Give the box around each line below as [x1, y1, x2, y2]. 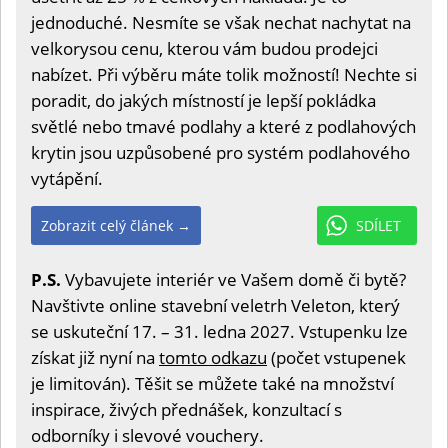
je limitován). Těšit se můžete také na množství [31, 372, 394, 396]
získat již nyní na [31, 346, 159, 370]
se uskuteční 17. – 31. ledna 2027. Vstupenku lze [31, 320, 408, 344]
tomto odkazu [159, 346, 267, 370]
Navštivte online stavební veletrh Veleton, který [31, 294, 400, 318]
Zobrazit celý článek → [41, 216, 191, 236]
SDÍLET [356, 216, 401, 236]
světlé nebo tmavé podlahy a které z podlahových [31, 115, 416, 139]
